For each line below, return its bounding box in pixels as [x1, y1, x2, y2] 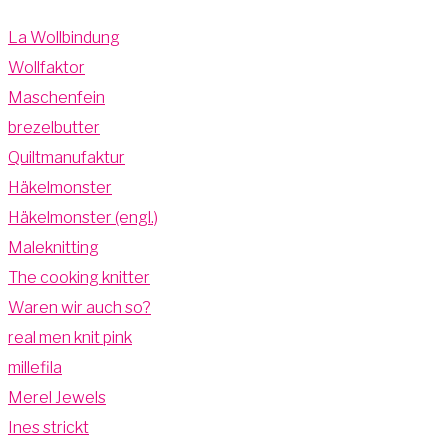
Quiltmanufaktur [8, 147, 125, 167]
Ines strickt [8, 417, 89, 437]
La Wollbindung [8, 27, 120, 47]
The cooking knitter [8, 267, 150, 287]
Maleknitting [8, 237, 99, 257]
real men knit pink [8, 327, 132, 347]
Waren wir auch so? [8, 297, 151, 317]
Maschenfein [8, 87, 105, 107]
